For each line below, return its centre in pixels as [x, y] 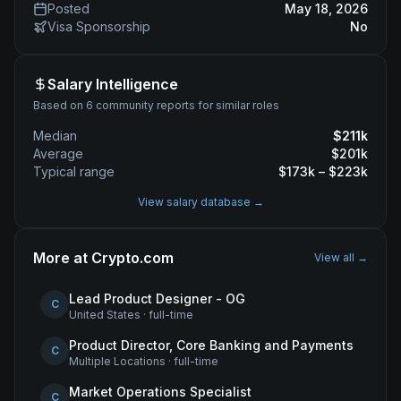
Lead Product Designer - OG [157, 299]
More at [62, 258]
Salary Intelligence [113, 84]
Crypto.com [132, 258]
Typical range [74, 171]
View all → [341, 257]
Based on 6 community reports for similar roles [156, 105]
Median [55, 136]
